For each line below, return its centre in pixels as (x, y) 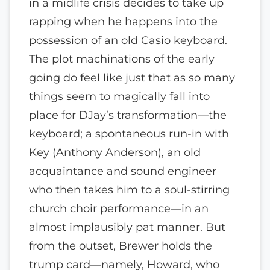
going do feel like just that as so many (132, 77)
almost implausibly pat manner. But (127, 227)
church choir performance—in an (119, 208)
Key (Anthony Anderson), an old (115, 152)
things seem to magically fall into (119, 96)
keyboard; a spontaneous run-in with (129, 133)
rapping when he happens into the (123, 21)
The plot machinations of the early (122, 58)
